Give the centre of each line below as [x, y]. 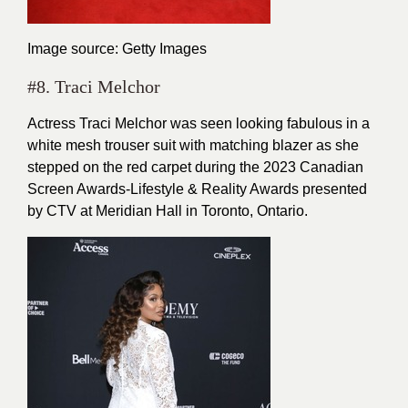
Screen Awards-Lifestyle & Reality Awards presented [197, 189]
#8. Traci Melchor [94, 87]
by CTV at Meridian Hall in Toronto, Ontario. [168, 211]
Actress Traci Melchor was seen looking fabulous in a [199, 123]
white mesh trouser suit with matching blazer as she [193, 145]
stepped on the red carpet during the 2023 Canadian [195, 167]
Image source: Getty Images [117, 49]
